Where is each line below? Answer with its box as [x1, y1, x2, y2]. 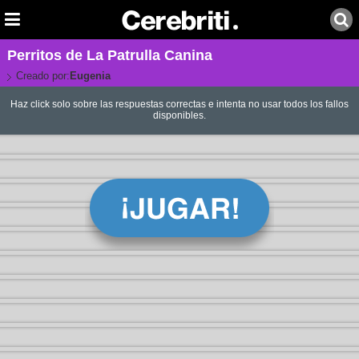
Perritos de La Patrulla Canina [6, 47, 212, 63]
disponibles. [152, 110, 206, 122]
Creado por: [15, 70, 70, 82]
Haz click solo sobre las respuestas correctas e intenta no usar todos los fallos [10, 99, 349, 111]
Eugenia [69, 70, 111, 82]
